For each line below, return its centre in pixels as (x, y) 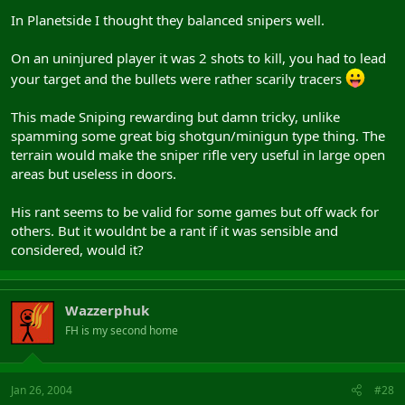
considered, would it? (77, 250)
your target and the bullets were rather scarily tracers (178, 79)
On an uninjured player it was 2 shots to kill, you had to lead (198, 58)
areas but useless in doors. (94, 174)
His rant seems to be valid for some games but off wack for (195, 212)
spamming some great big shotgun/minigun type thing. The (198, 136)
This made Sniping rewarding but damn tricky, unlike (175, 117)
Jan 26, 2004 (42, 390)
